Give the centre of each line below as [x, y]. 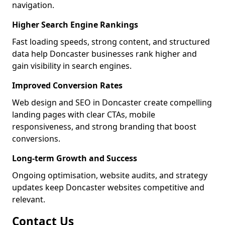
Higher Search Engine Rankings [75, 25]
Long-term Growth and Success [75, 158]
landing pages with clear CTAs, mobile [84, 115]
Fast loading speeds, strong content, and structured [111, 42]
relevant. [29, 199]
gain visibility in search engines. [72, 66]
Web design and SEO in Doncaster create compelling [112, 102]
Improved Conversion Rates [67, 85]
